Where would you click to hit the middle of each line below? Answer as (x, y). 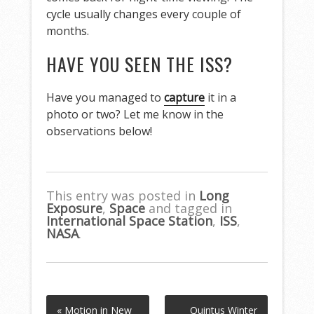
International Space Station (130, 221)
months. (68, 31)
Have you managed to (105, 98)
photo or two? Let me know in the (135, 115)
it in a (221, 98)
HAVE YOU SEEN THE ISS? (140, 64)
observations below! (100, 131)
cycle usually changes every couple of (144, 14)
